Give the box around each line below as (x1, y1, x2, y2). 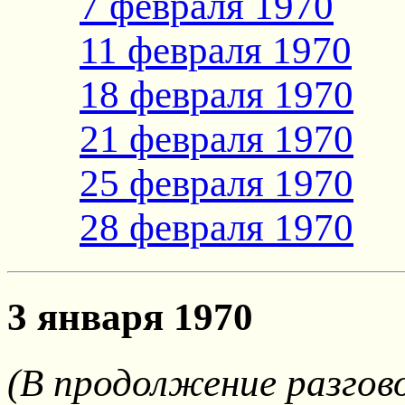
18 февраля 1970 (80, 72, 353, 116)
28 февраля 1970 (80, 205, 353, 249)
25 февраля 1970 (80, 161, 353, 204)
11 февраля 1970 (80, 28, 352, 71)
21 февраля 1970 (80, 117, 353, 160)
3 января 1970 (7, 295, 253, 338)
